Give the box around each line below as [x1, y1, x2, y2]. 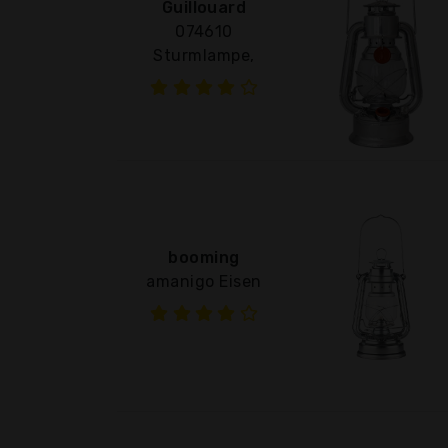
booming [168, 247, 240, 267]
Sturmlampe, [153, 45, 255, 65]
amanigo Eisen [146, 271, 262, 291]
